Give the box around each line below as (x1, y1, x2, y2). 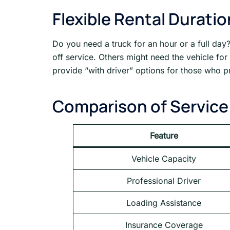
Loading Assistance (126, 198, 201, 208)
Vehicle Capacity (131, 154, 196, 164)
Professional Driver (127, 176, 201, 186)
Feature (149, 130, 178, 141)
